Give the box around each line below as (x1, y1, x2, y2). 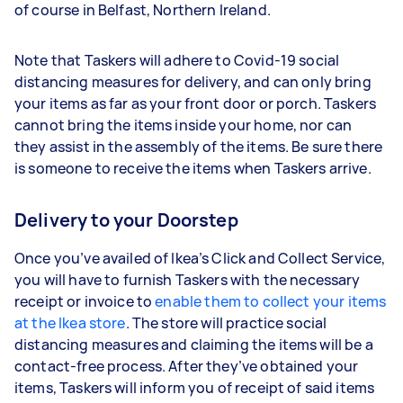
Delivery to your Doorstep (14, 207, 238, 232)
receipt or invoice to (14, 291, 156, 311)
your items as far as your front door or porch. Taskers (14, 93, 377, 113)
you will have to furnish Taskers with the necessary (14, 269, 361, 290)
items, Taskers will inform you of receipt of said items (14, 377, 375, 398)
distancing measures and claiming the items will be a (14, 334, 373, 354)
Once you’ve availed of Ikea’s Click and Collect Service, (14, 247, 386, 268)
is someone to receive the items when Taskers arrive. (14, 157, 374, 178)
